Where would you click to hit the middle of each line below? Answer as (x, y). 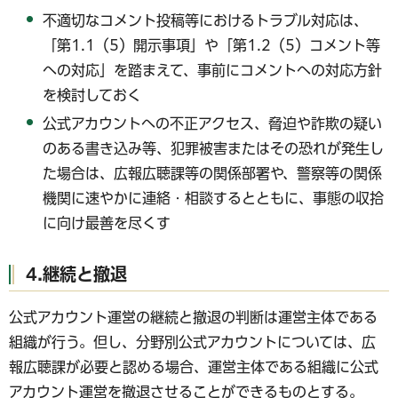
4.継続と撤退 (76, 274)
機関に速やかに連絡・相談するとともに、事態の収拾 (214, 199)
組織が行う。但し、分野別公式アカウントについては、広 (192, 342)
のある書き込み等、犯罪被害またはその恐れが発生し (214, 149)
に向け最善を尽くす (107, 223)
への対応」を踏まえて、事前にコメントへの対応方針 (213, 70)
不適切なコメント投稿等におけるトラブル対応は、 (206, 20)
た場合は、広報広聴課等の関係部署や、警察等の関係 (213, 174)
